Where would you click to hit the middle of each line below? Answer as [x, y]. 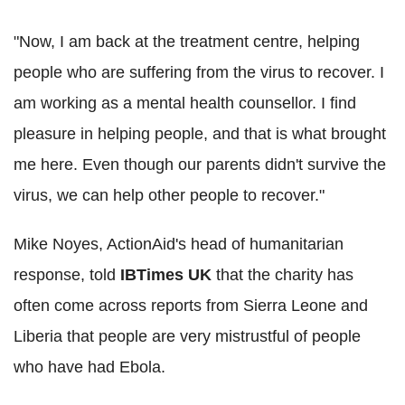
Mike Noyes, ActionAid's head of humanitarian [179, 244]
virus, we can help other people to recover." [169, 195]
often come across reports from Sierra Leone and [191, 305]
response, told [67, 274]
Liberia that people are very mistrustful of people [187, 336]
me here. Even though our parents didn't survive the [200, 164]
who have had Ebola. [89, 367]
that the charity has [283, 274]
